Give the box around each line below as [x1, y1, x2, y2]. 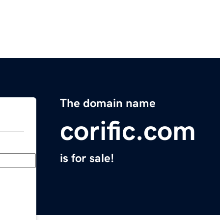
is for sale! [60, 152, 114, 165]
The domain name [60, 97, 156, 110]
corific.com [60, 117, 196, 145]
